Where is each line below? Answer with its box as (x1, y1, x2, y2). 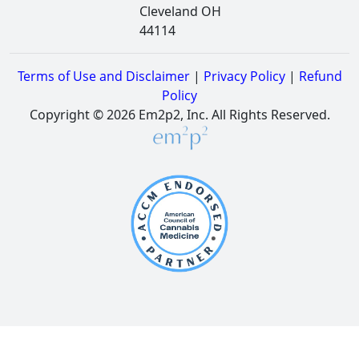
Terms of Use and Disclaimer (17, 67, 190, 85)
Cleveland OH (139, 2, 221, 20)
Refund (298, 67, 342, 85)
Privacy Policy (203, 67, 285, 85)
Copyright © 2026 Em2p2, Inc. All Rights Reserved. (29, 105, 330, 123)
